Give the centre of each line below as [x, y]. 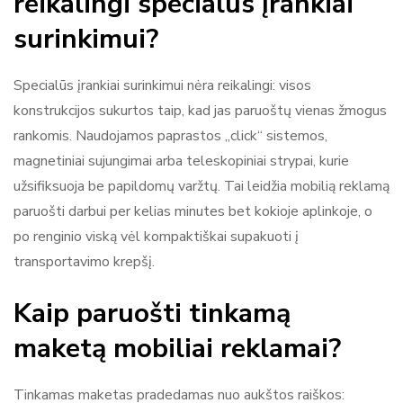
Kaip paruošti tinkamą [152, 313]
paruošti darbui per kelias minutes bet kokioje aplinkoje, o [193, 211]
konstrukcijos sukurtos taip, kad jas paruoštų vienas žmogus [200, 110]
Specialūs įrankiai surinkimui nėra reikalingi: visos [162, 85]
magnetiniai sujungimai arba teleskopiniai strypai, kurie [181, 161]
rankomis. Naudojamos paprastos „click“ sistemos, [170, 135]
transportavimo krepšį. [84, 261]
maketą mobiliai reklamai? [177, 348]
